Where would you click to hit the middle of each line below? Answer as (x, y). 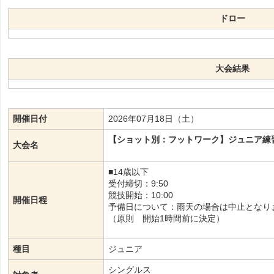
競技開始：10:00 (141, 195)
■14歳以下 (133, 172)
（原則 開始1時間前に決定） (167, 219)
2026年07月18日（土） (154, 119)
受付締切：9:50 (139, 184)
